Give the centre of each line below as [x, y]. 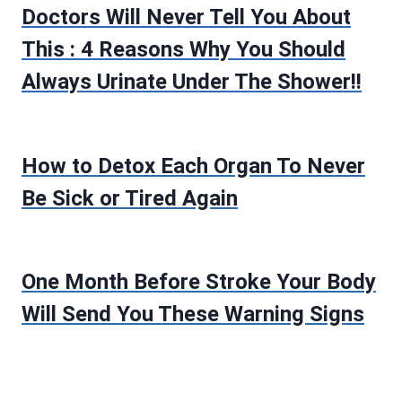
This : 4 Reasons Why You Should [184, 50]
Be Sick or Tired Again [130, 198]
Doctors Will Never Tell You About [186, 17]
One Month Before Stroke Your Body [199, 282]
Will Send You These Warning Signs [193, 315]
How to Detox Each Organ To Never [193, 166]
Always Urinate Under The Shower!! [192, 82]
